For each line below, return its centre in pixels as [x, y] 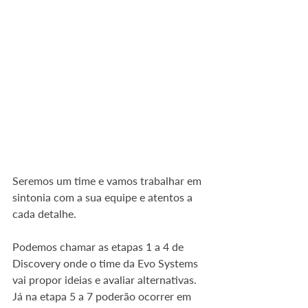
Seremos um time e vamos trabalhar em [108, 181]
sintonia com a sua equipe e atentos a [104, 197]
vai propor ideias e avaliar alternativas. [106, 280]
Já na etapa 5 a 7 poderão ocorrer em [103, 296]
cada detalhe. [44, 214]
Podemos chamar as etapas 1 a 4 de [99, 247]
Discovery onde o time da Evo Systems [107, 263]
